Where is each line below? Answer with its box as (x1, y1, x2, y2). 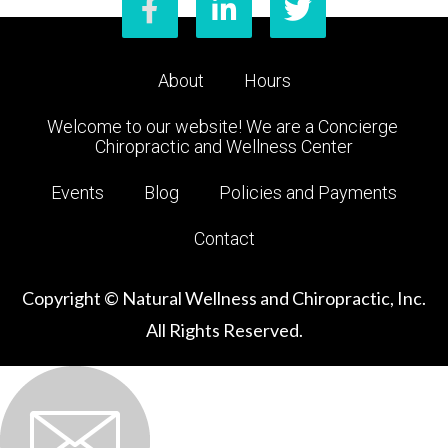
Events (51, 181, 104, 203)
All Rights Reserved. (145, 318, 303, 341)
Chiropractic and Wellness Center (95, 135, 353, 157)
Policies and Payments (219, 181, 397, 203)
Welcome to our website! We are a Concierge (46, 115, 398, 137)
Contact (193, 227, 255, 249)
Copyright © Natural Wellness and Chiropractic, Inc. (22, 286, 426, 309)
